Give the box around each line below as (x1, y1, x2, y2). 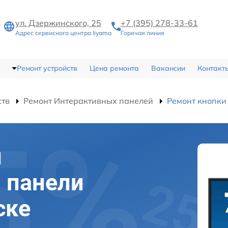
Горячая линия (120, 28, 164, 37)
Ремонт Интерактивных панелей (23, 95, 153, 106)
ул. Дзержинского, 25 (15, 17, 101, 28)
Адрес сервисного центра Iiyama (15, 28, 111, 37)
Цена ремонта (89, 63, 139, 73)
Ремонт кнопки (167, 95, 226, 106)
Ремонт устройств (16, 63, 77, 73)
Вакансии (151, 63, 185, 73)
